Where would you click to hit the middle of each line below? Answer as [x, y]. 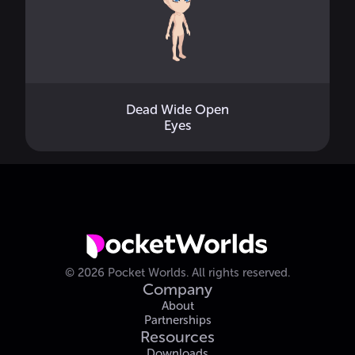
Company [177, 289]
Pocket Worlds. [147, 273]
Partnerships [177, 320]
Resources [177, 337]
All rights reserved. [241, 273]
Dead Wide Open [177, 109]
